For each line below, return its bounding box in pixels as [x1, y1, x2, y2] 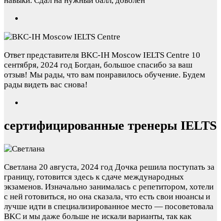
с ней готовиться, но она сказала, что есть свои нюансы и [4, 191, 210, 201]
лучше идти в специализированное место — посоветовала [4, 201, 214, 211]
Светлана [4, 162, 37, 172]
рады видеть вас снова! [4, 80, 88, 90]
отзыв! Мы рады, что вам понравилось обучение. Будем [4, 70, 205, 80]
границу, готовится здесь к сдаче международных [4, 172, 184, 182]
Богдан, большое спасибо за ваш [74, 60, 192, 70]
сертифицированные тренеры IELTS [4, 118, 217, 133]
